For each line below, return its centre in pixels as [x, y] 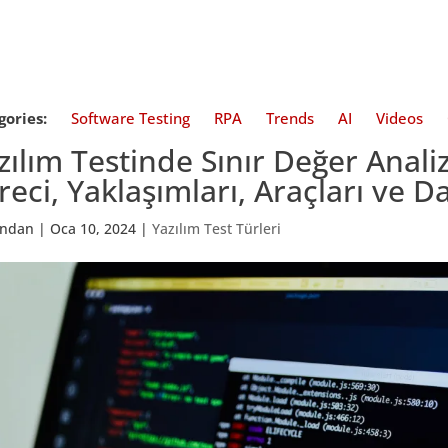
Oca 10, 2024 [93, 228]
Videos [400, 118]
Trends [290, 118]
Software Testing [131, 118]
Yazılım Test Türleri [217, 228]
